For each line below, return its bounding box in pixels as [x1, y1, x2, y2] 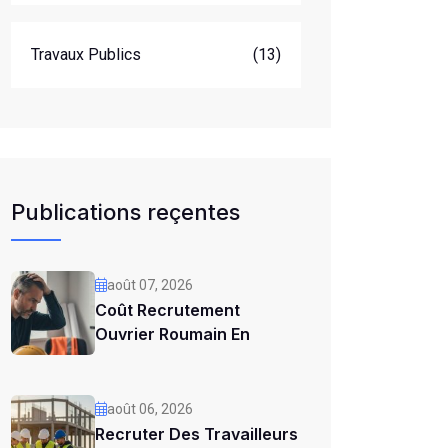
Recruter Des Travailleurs [95, 424, 298, 444]
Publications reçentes [11, 199, 240, 225]
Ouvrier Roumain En [95, 324, 250, 344]
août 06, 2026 [107, 401, 193, 417]
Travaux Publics [31, 45, 141, 64]
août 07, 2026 [107, 277, 193, 293]
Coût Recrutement [95, 300, 240, 320]
